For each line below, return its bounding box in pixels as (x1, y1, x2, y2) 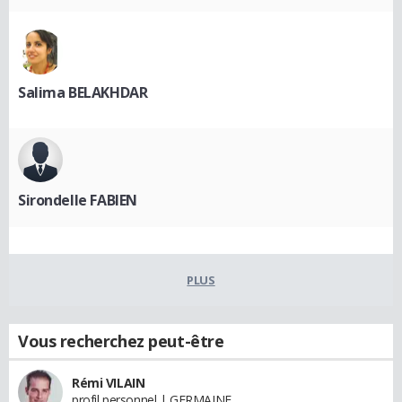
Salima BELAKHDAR (18, 82, 148, 102)
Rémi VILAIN (72, 373, 145, 391)
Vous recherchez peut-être (18, 329, 224, 352)
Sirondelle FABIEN (18, 189, 137, 210)
